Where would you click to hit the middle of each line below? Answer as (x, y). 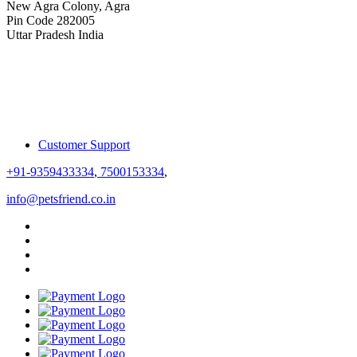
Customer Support (84, 144)
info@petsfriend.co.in (61, 198)
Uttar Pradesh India (55, 34)
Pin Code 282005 (51, 20)
